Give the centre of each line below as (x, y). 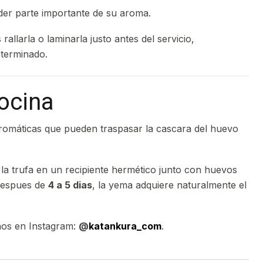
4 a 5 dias (70, 185)
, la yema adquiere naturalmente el (169, 185)
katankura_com (125, 226)
